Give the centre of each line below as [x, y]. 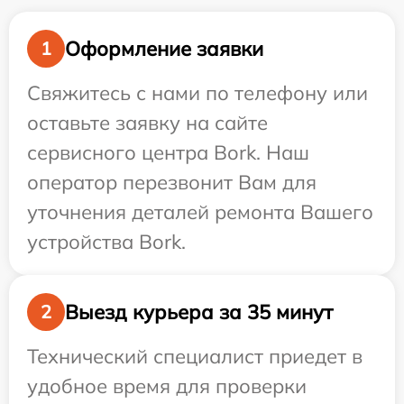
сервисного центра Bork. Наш [168, 152]
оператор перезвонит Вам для [172, 182]
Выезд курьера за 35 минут [199, 312]
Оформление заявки [164, 48]
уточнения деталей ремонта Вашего [200, 212]
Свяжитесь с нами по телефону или [197, 93]
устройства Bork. [106, 242]
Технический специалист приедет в [195, 356]
